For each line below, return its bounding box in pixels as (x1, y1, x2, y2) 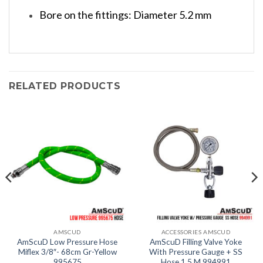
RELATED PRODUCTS (9, 80, 121, 92)
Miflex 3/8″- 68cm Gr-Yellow (18, 247, 117, 257)
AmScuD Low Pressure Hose (17, 237, 117, 247)
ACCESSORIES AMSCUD (161, 228, 231, 236)
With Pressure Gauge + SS (149, 247, 242, 257)
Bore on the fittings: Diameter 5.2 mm (39, 8, 211, 22)
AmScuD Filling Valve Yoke (150, 237, 242, 247)
